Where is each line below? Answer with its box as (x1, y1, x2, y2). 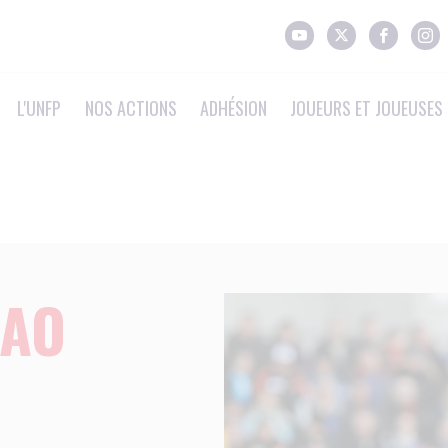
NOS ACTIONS (84, 95, 177, 122)
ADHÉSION (199, 95, 267, 122)
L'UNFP (17, 95, 62, 122)
